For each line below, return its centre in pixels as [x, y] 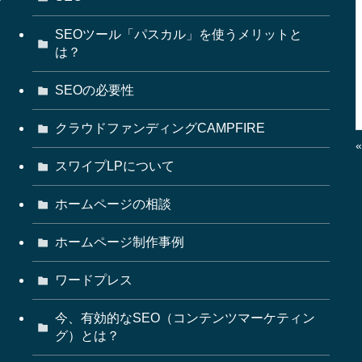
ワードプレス [94, 280]
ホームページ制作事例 [120, 242]
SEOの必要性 [95, 90]
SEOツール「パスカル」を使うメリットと [179, 35]
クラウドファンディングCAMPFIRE [160, 128]
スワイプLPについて [115, 166]
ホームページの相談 [113, 204]
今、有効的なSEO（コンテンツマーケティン [185, 318]
